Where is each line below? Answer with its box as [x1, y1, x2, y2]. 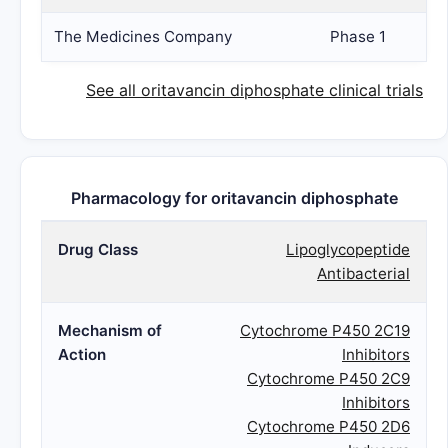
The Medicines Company [54, 27, 232, 46]
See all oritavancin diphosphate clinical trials [86, 80, 423, 100]
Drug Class [58, 240, 138, 259]
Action [58, 345, 106, 364]
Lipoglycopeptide [286, 240, 410, 259]
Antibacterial [317, 264, 410, 283]
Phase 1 [330, 27, 386, 46]
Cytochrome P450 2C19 [240, 321, 410, 340]
